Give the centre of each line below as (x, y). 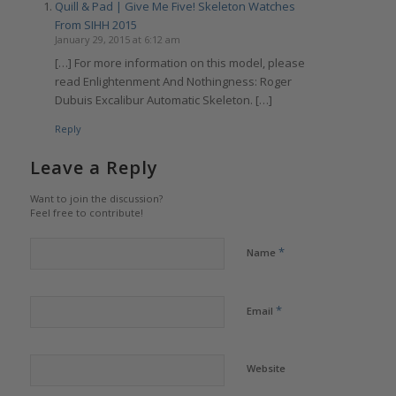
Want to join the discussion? (96, 199)
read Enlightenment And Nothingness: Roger (173, 82)
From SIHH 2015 (95, 25)
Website (266, 369)
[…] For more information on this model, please (179, 63)
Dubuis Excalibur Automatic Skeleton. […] (163, 100)
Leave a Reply (94, 168)
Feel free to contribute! (86, 213)
